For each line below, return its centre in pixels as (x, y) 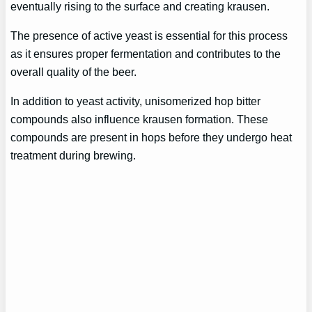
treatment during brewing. (73, 156)
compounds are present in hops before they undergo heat (151, 138)
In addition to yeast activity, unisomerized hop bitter (136, 101)
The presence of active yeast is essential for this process (149, 35)
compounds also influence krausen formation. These (140, 119)
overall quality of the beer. (74, 71)
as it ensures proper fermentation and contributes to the (146, 53)
